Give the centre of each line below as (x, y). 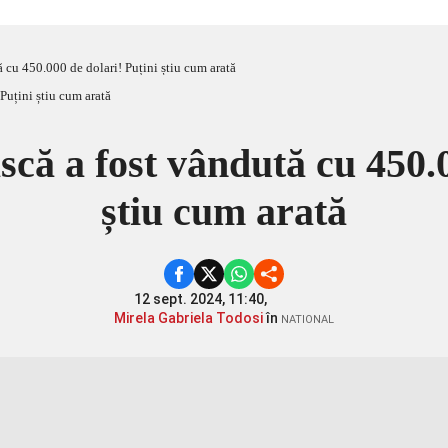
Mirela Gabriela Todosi (188, 318)
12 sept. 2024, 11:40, (202, 299)
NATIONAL (307, 319)
